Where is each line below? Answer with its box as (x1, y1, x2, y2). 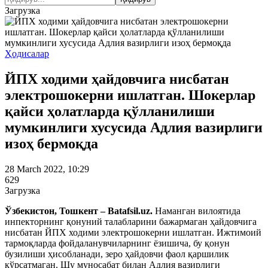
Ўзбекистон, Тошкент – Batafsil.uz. (5, 205, 155, 216)
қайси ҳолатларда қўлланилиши (5, 103, 215, 119)
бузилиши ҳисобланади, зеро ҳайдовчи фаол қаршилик (5, 248, 229, 259)
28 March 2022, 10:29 (5, 163, 89, 174)
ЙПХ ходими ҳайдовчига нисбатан (5, 71, 229, 87)
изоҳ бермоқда (5, 135, 98, 151)
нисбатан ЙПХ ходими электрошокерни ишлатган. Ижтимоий (5, 227, 261, 237)
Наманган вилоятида (155, 205, 240, 216)
